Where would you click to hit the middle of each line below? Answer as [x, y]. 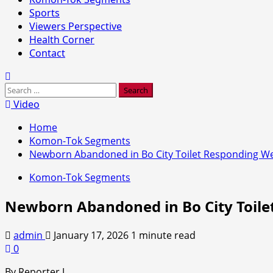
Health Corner [62, 40]
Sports [44, 13]
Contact [47, 53]
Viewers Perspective [76, 26]
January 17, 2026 [91, 235]
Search [20, 89]
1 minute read [163, 235]
